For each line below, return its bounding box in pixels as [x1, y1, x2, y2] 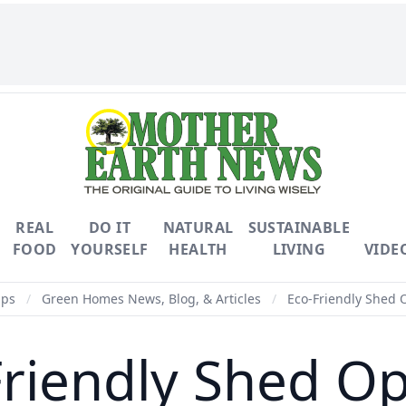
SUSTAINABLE [247, 217, 350, 237]
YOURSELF [71, 239, 149, 259]
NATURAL [162, 217, 234, 237]
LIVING [272, 239, 325, 259]
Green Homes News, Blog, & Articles [42, 290, 261, 307]
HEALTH [169, 239, 227, 259]
